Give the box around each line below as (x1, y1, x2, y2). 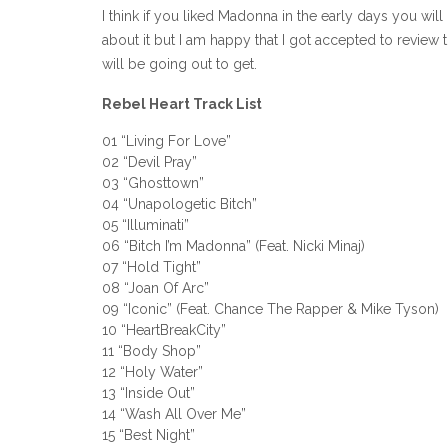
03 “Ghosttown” (102, 175, 204, 192)
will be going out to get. (102, 56, 257, 73)
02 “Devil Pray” (102, 154, 197, 171)
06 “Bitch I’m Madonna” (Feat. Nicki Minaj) (102, 238, 365, 255)
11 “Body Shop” (102, 343, 201, 360)
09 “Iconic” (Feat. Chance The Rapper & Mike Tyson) (102, 301, 439, 318)
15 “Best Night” (102, 427, 195, 444)
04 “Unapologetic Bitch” (102, 196, 257, 213)
